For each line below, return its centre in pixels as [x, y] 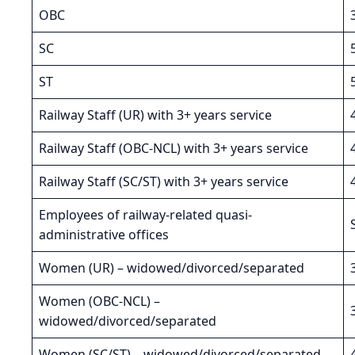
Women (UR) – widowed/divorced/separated [172, 268]
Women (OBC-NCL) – [99, 302]
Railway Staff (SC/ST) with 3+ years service [164, 182]
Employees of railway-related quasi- [145, 215]
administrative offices [104, 235]
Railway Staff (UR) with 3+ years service [155, 115]
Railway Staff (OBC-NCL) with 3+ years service [174, 149]
